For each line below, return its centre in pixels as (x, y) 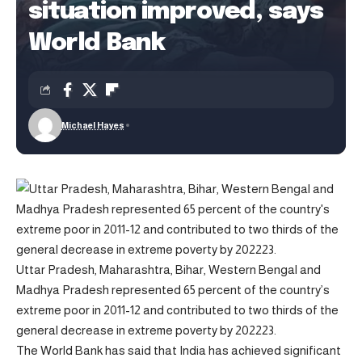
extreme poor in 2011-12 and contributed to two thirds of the (177, 310)
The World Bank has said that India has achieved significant (179, 350)
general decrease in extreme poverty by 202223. (146, 330)
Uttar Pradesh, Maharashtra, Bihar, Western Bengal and (168, 269)
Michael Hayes (93, 125)
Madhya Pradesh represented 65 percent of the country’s (173, 290)
